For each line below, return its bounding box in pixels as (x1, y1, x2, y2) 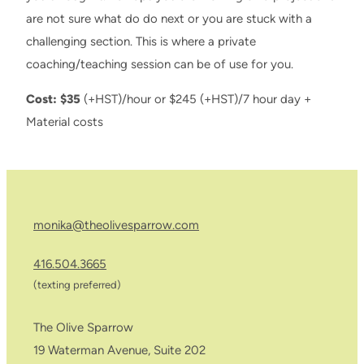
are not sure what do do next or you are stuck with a (26, 11, 312, 27)
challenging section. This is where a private (26, 34, 256, 50)
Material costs (26, 115, 103, 130)
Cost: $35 (26, 92, 80, 107)
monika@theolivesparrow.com (33, 218, 200, 233)
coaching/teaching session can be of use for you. (26, 57, 293, 72)
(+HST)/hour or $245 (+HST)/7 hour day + (80, 92, 311, 107)
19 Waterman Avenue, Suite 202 (33, 343, 206, 358)
